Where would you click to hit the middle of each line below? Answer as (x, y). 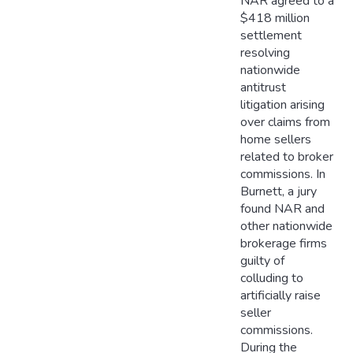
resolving (265, 53)
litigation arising (282, 105)
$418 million (275, 19)
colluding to (271, 279)
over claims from (285, 123)
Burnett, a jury (278, 192)
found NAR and (282, 209)
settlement (271, 36)
